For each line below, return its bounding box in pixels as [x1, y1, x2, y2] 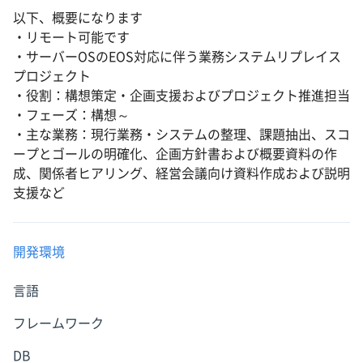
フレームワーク [13, 317, 104, 330]
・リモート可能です [13, 31, 130, 44]
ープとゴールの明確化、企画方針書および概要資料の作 [13, 147, 337, 160]
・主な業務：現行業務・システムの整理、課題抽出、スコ [13, 128, 350, 141]
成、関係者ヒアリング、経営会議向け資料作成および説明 [13, 167, 350, 180]
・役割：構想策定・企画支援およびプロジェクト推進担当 [13, 89, 350, 102]
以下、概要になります [13, 11, 143, 24]
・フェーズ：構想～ [13, 109, 130, 122]
